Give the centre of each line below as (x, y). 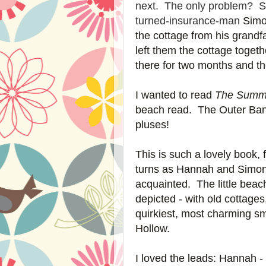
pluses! (152, 125)
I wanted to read (175, 95)
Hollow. (153, 229)
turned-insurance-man (189, 21)
